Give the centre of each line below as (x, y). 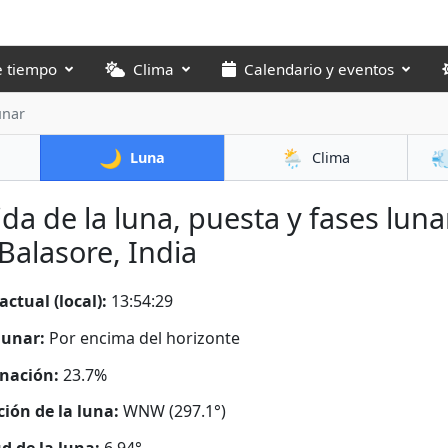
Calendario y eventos (319, 69)
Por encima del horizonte (144, 337)
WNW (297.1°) (174, 411)
